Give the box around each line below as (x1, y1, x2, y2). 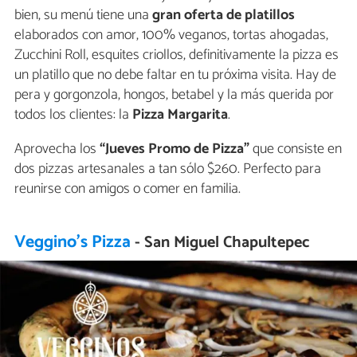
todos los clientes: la (14, 103, 132, 127)
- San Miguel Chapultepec (135, 229, 310, 257)
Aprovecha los (14, 137, 96, 162)
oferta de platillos (184, 3, 295, 28)
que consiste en (249, 137, 342, 162)
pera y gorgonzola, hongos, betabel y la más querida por (14, 83, 334, 108)
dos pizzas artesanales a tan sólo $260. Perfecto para (14, 157, 321, 182)
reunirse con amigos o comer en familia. (14, 177, 241, 202)
